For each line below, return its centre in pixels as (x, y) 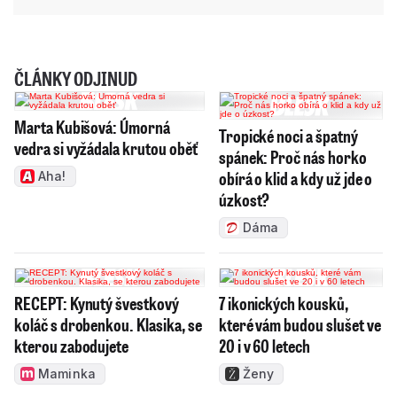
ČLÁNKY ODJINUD (76, 78)
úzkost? (244, 199)
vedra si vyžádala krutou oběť (106, 148)
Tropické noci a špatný (288, 135)
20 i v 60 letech (264, 345)
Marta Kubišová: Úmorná (92, 126)
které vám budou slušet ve (300, 324)
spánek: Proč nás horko (292, 156)
